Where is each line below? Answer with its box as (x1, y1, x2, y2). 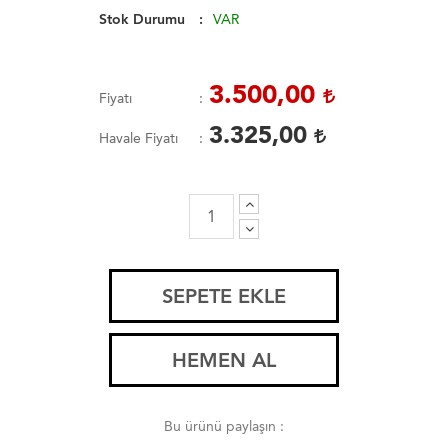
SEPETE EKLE (162, 283, 286, 308)
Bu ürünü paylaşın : (164, 417, 284, 435)
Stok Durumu (99, 10, 185, 28)
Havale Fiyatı (99, 129, 178, 147)
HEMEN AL (172, 347, 276, 372)
